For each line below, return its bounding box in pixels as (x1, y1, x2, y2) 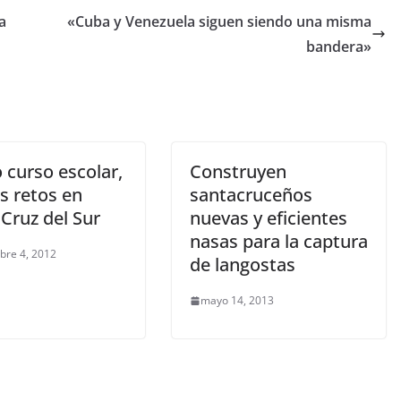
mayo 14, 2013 (200, 293, 274, 309)
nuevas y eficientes (190, 206, 347, 231)
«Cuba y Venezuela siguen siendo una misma (67, 12, 371, 32)
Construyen (190, 159, 286, 184)
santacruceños (190, 183, 312, 208)
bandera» (306, 37, 371, 57)
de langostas (190, 252, 295, 277)
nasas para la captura (190, 229, 368, 254)
